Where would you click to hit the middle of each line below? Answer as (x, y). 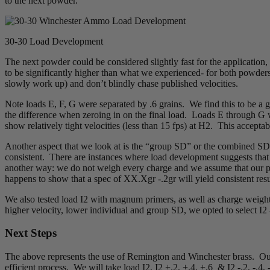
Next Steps (31, 233)
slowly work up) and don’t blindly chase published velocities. (121, 83)
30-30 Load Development (54, 41)
